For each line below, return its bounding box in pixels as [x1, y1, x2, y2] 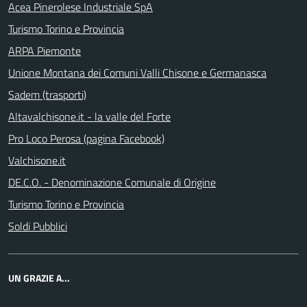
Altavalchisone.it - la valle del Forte [8, 108, 171, 125]
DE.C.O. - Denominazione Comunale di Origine [8, 173, 216, 191]
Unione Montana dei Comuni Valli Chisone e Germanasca [8, 64, 267, 81]
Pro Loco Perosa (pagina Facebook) [8, 130, 164, 147]
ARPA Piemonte [8, 42, 81, 59]
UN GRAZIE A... [8, 270, 70, 285]
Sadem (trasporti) [8, 86, 86, 103]
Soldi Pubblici [8, 217, 67, 234]
